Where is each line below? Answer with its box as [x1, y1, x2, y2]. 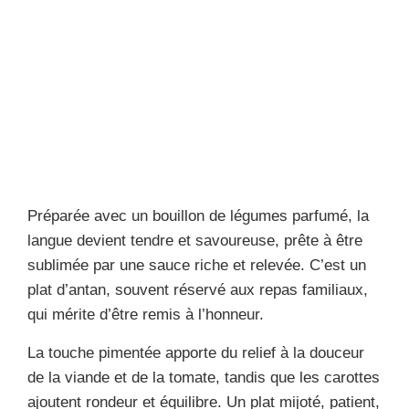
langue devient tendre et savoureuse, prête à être [27, 231, 362, 249]
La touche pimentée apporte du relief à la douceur [27, 343, 364, 362]
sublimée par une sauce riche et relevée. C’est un [27, 256, 366, 274]
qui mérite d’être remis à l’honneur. [27, 305, 264, 323]
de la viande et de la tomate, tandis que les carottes [27, 368, 380, 386]
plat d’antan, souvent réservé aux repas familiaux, [27, 280, 368, 299]
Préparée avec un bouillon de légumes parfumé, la [27, 206, 369, 225]
